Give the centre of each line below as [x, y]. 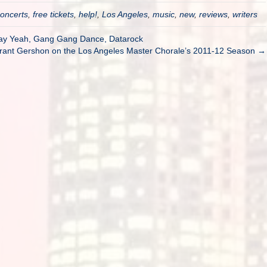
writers [245, 14]
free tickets [53, 14]
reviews [213, 14]
